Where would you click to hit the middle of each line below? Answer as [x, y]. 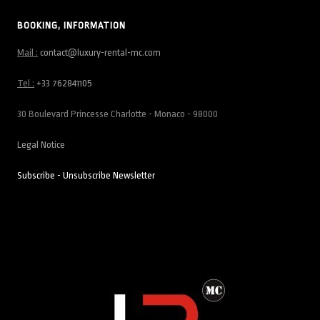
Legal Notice [41, 145]
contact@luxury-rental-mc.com [101, 53]
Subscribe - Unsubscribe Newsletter [86, 176]
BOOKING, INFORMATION [72, 26]
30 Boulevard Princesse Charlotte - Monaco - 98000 [118, 114]
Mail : [28, 53]
